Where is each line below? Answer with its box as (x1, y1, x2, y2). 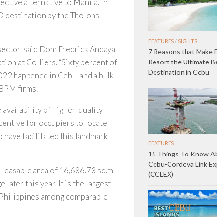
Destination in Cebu (148, 68, 209, 77)
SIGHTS (178, 38, 197, 45)
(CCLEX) (148, 170, 173, 179)
